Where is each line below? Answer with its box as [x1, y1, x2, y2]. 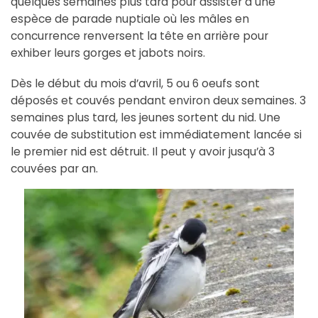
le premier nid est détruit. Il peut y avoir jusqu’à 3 [11, 144, 275, 160]
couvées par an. [11, 161, 98, 177]
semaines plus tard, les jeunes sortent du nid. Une [11, 110, 280, 126]
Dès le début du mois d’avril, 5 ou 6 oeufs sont [11, 76, 260, 92]
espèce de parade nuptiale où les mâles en [11, 11, 249, 26]
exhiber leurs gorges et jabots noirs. [11, 45, 205, 60]
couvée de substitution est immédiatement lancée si [11, 127, 302, 143]
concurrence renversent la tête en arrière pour [11, 28, 268, 43]
